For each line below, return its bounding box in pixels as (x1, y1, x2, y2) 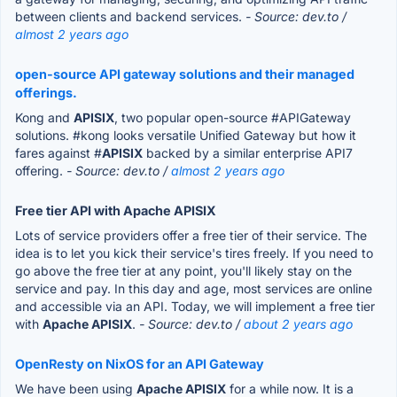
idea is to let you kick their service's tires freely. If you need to (15, 245, 373, 261)
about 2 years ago (244, 315, 353, 331)
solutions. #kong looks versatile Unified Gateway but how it (15, 127, 356, 143)
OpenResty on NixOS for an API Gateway (15, 355, 264, 371)
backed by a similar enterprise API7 (143, 144, 353, 160)
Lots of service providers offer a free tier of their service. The (15, 227, 367, 243)
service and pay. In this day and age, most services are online (15, 280, 372, 296)
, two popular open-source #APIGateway (114, 109, 351, 125)
